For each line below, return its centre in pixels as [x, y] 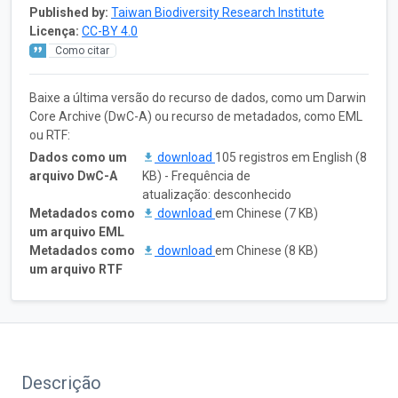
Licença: [54, 31]
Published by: [69, 12]
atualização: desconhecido [217, 194]
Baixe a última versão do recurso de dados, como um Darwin [198, 97]
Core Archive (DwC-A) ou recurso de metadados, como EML [196, 116]
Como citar [82, 50]
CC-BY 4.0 [110, 31]
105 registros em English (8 [291, 157]
